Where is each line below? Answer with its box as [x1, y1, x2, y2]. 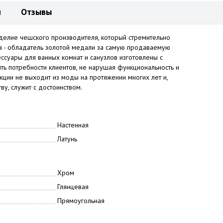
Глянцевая [57, 182, 89, 191]
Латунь [57, 134, 77, 143]
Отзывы [21, 6, 52, 17]
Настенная [57, 120, 89, 129]
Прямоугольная [57, 196, 105, 205]
